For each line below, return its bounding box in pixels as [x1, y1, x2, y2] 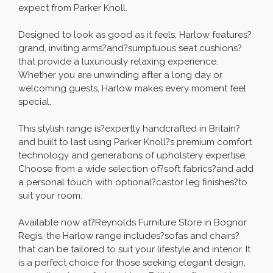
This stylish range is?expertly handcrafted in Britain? [18, 123, 240, 135]
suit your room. [18, 190, 82, 202]
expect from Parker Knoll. [18, 2, 127, 14]
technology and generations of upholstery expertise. [18, 150, 247, 161]
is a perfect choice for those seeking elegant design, [18, 257, 246, 269]
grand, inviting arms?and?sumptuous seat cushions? [18, 43, 242, 54]
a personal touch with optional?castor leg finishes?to [18, 177, 247, 188]
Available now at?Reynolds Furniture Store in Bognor [18, 217, 247, 229]
